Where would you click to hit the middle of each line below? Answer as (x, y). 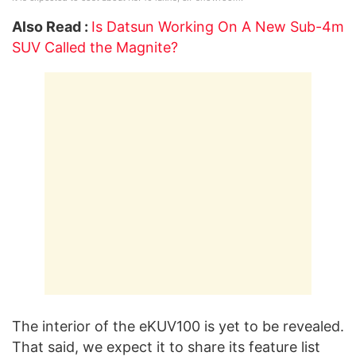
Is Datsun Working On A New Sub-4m (218, 27)
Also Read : (50, 27)
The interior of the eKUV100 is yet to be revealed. (178, 327)
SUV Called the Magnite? (95, 48)
